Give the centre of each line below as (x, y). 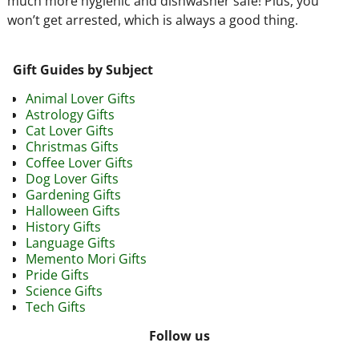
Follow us (179, 335)
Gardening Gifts (73, 194)
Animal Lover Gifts (81, 98)
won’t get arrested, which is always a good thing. (152, 20)
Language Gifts (71, 242)
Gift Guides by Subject (83, 69)
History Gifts (63, 226)
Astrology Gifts (70, 114)
